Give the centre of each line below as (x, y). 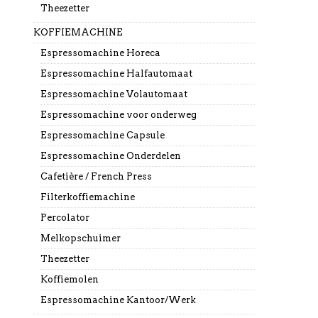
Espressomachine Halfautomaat (116, 73)
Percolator (65, 218)
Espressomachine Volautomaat (114, 94)
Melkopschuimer (80, 238)
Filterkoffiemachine (87, 197)
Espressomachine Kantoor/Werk (118, 300)
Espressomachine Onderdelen (110, 156)
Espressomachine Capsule (102, 135)
